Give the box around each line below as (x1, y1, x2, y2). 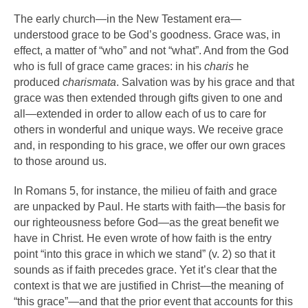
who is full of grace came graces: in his (14, 60, 204, 72)
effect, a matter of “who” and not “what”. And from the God (14, 45, 289, 56)
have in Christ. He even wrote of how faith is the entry (14, 232, 272, 244)
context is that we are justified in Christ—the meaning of (14, 280, 283, 291)
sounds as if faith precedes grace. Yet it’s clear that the (14, 264, 277, 276)
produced (14, 76, 63, 88)
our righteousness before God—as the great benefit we (14, 217, 279, 228)
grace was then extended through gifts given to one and (14, 92, 283, 104)
